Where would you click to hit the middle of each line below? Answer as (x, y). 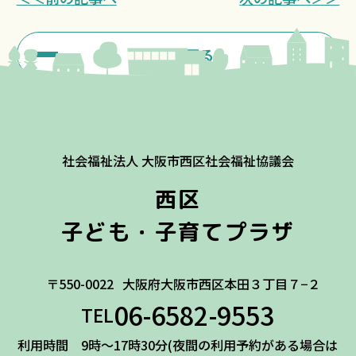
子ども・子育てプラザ (178, 231)
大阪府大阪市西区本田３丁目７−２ (222, 284)
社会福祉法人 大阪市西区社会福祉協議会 (178, 160)
